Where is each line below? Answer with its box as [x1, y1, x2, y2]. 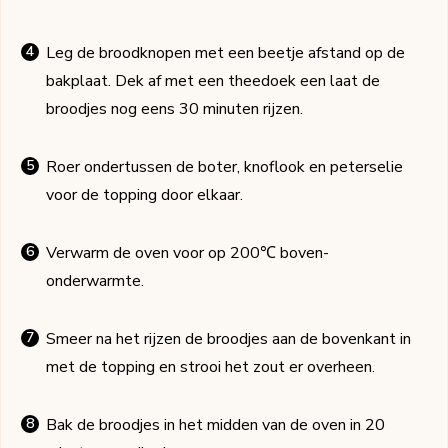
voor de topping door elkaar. [46, 184, 243, 207]
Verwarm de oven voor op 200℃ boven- [46, 242, 329, 265]
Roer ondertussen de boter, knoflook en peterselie [46, 156, 403, 179]
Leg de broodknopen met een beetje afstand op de [46, 42, 405, 65]
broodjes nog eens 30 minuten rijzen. [46, 98, 303, 121]
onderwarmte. [46, 270, 144, 293]
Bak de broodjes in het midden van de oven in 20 [46, 414, 385, 437]
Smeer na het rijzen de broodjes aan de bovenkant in [46, 328, 411, 351]
